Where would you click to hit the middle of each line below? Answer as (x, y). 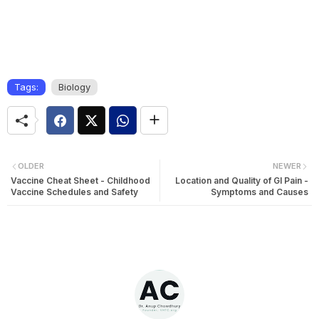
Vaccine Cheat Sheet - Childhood (80, 180)
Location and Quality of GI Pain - (242, 180)
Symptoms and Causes (260, 192)
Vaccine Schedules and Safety (74, 192)
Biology (74, 87)
